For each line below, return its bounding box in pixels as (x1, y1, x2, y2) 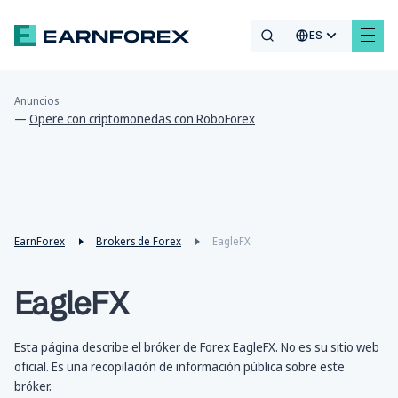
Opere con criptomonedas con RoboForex (29, 110, 255, 128)
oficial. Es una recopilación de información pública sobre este (14, 358, 345, 376)
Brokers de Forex (96, 234, 181, 250)
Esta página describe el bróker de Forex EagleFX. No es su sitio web (14, 338, 379, 356)
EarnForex (14, 234, 65, 250)
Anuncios (14, 93, 59, 109)
